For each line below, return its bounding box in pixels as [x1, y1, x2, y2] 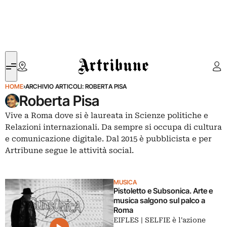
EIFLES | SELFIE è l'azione [113, 216, 206, 224]
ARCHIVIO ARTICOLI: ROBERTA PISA [25, 83, 127, 90]
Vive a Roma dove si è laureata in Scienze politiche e [5, 111, 208, 120]
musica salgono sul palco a [113, 196, 205, 205]
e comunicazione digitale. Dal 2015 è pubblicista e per [5, 134, 212, 143]
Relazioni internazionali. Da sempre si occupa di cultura [5, 123, 222, 132]
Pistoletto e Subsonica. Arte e [113, 186, 213, 196]
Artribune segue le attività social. [5, 146, 134, 155]
